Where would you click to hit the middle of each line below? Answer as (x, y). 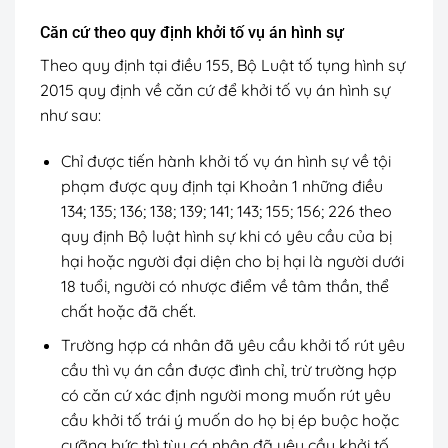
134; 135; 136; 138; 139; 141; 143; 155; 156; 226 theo (226, 210)
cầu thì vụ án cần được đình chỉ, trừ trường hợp (228, 370)
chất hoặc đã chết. (128, 310)
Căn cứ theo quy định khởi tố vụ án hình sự (192, 32)
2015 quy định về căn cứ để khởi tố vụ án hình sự (215, 89)
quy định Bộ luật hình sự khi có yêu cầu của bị (226, 235)
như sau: (72, 114)
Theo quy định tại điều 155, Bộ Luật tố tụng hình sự (222, 64)
